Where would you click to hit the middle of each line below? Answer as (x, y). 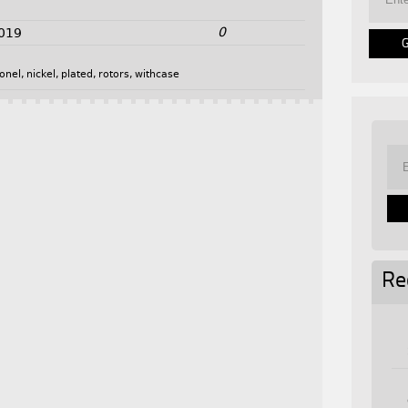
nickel (41, 75)
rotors (114, 75)
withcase (158, 75)
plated (77, 75)
